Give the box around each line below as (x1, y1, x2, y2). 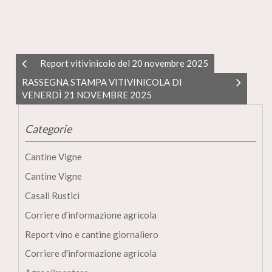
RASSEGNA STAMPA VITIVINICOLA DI (22, 76, 182, 87)
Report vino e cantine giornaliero (25, 228, 158, 240)
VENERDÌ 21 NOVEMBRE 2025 (22, 89, 152, 100)
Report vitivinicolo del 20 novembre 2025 (40, 57, 208, 69)
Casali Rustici (25, 189, 80, 201)
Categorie (25, 121, 72, 135)
